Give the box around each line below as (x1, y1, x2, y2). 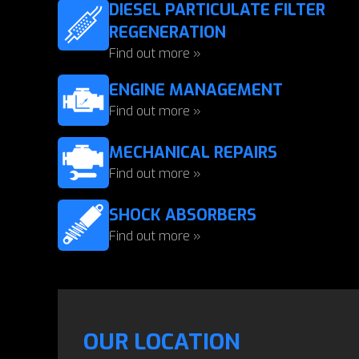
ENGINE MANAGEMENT (109, 79, 283, 101)
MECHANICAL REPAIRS (109, 142, 277, 163)
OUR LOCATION (83, 327, 240, 357)
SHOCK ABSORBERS (109, 204, 256, 226)
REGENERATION (109, 22, 226, 43)
